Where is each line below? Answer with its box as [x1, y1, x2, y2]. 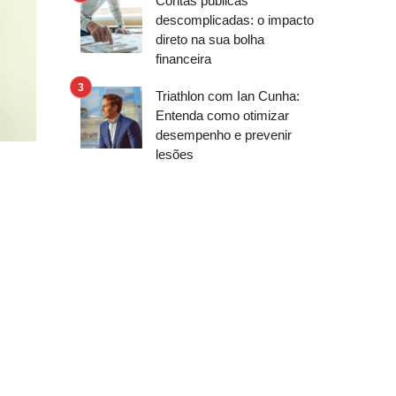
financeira [156, 51, 211, 66]
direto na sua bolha [156, 32, 264, 47]
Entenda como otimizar [156, 108, 289, 123]
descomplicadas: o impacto [156, 12, 314, 27]
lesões [156, 147, 194, 162]
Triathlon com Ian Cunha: [156, 88, 300, 103]
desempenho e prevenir [156, 127, 292, 142]
